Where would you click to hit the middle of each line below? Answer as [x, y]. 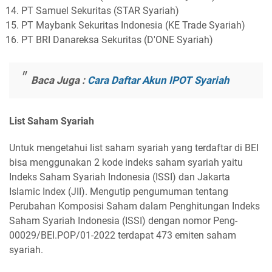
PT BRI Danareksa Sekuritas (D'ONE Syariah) [117, 39]
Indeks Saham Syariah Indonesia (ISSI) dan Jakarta [120, 177]
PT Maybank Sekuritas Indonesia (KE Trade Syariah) [133, 25]
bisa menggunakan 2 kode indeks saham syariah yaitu [126, 162]
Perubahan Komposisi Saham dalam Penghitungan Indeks [134, 206]
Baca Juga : [59, 80]
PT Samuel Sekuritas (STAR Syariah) [100, 10]
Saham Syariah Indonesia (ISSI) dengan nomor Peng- [123, 220]
